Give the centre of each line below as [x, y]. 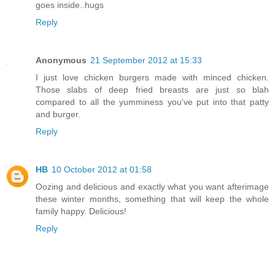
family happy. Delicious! [81, 211]
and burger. [58, 114]
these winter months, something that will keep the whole [152, 199]
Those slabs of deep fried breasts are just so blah [152, 89]
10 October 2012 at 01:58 [102, 169]
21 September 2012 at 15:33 [146, 60]
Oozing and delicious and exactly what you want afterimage [152, 186]
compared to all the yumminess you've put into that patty [152, 102]
